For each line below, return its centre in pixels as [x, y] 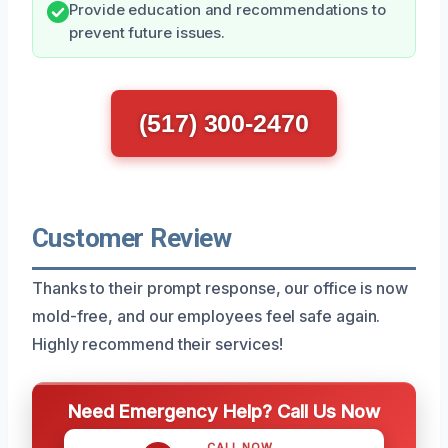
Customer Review [132, 237]
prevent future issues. [147, 32]
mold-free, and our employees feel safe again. [206, 315]
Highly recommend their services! [157, 343]
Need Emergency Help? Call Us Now [224, 410]
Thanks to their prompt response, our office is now [220, 287]
